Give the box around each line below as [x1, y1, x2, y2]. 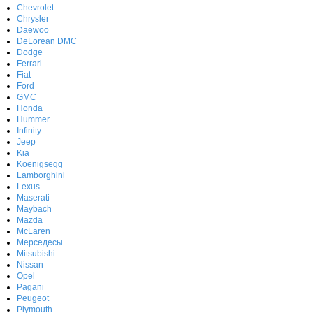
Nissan [17, 259, 43, 270]
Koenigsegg [17, 159, 63, 169]
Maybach [17, 203, 52, 214]
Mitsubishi [17, 248, 55, 259]
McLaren [17, 226, 50, 236]
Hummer [17, 114, 50, 124]
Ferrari [17, 58, 42, 68]
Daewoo [17, 24, 49, 35]
